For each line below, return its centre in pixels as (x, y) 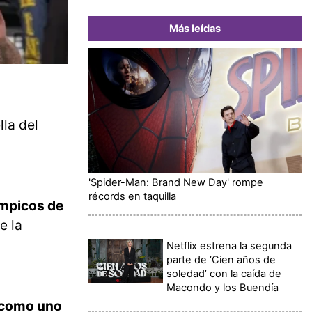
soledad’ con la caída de (224, 273)
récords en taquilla (132, 196)
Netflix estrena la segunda (229, 245)
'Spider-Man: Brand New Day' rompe (176, 182)
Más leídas (195, 28)
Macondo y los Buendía (223, 287)
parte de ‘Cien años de (221, 259)
